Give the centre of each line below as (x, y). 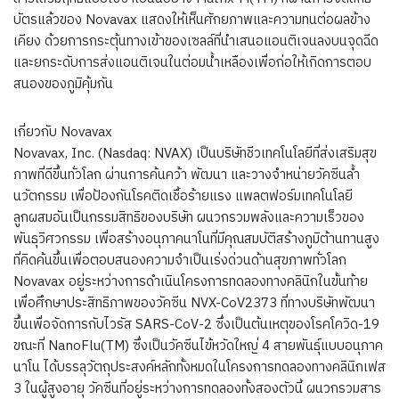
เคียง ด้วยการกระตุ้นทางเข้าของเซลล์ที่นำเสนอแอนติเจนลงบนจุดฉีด (196, 42)
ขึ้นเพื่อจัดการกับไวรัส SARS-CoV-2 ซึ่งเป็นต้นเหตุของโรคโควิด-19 (196, 325)
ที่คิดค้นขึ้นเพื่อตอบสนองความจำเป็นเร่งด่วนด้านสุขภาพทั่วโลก (180, 261)
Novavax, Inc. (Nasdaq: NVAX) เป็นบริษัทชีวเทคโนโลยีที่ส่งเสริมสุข (195, 154)
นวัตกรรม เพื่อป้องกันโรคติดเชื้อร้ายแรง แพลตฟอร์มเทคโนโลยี (183, 197)
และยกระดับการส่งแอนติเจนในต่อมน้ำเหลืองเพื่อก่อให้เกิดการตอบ (192, 63)
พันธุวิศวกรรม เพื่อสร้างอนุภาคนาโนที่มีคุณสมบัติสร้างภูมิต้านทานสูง (196, 240)
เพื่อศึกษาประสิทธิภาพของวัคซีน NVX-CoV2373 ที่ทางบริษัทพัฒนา (194, 304)
